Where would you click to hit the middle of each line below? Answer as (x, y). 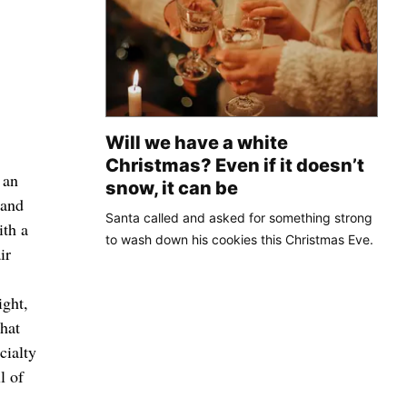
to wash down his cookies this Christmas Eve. (239, 239)
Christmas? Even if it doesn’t (235, 165)
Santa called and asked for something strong (239, 217)
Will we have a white (197, 142)
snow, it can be (172, 188)
